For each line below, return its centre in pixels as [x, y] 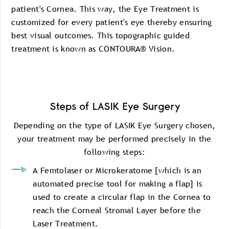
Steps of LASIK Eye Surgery [114, 107]
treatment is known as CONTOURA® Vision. [93, 49]
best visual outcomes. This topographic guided [100, 35]
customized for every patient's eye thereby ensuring [112, 22]
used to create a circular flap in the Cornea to [122, 197]
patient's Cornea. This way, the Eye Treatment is [105, 9]
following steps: [114, 152]
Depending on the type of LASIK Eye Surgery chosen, [114, 125]
